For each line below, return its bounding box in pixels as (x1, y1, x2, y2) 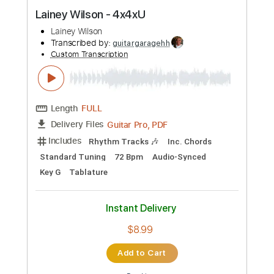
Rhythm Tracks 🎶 (98, 243, 177, 254)
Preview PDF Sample (113, 75, 209, 86)
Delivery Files (56, 222, 116, 235)
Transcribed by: (56, 132, 125, 145)
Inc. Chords (186, 243, 235, 254)
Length (56, 205, 87, 218)
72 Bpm (127, 260, 160, 271)
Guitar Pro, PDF (119, 222, 187, 236)
